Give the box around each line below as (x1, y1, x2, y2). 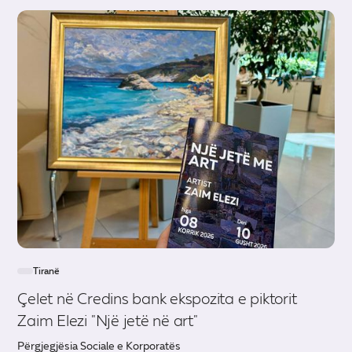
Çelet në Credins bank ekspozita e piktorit (17, 288, 297, 308)
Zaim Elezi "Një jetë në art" (17, 310, 198, 330)
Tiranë (33, 265, 60, 277)
